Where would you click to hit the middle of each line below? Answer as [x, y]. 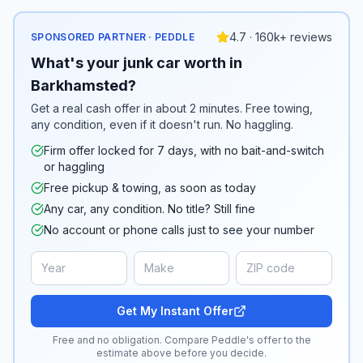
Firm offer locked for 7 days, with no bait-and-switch [184, 150]
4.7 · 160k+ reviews [281, 37]
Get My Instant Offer [175, 311]
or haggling [74, 167]
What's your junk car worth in [137, 63]
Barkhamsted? [83, 85]
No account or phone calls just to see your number [179, 230]
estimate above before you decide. [181, 353]
